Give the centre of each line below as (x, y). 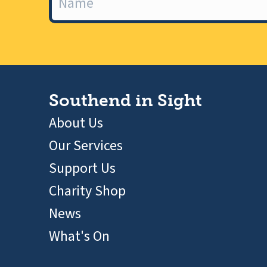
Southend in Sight (125, 100)
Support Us (82, 168)
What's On (79, 236)
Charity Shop (87, 191)
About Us (76, 123)
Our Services (86, 146)
